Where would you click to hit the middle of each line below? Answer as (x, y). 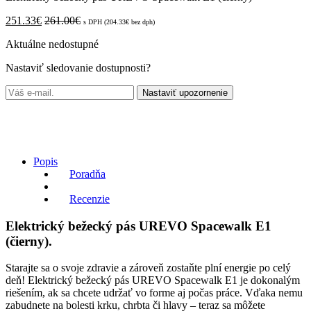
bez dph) (142, 22)
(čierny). (29, 241)
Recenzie (90, 199)
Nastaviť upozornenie (185, 92)
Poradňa (87, 174)
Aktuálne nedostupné (52, 44)
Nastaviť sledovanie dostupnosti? (78, 67)
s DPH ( (95, 22)
